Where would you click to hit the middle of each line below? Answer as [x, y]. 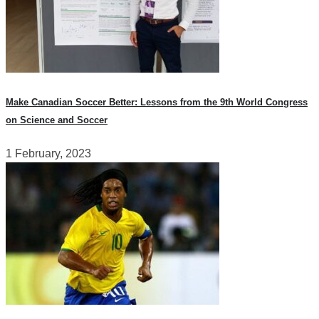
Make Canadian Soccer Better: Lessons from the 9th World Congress [157, 102]
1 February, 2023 [48, 153]
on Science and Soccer [57, 120]
